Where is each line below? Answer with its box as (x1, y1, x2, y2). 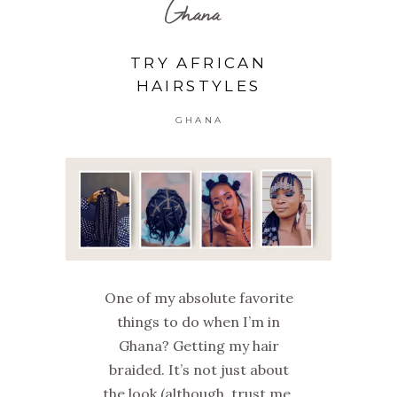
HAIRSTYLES (136, 77, 261, 96)
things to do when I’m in (117, 312, 280, 331)
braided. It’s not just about (108, 360, 289, 378)
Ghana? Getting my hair (118, 336, 279, 354)
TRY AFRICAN (129, 54, 268, 73)
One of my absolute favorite (104, 288, 293, 307)
